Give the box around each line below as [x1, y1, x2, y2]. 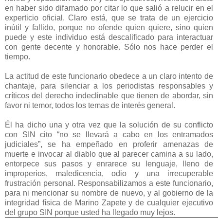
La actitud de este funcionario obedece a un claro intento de [5, 72, 213, 80]
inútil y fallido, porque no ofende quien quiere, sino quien [5, 23, 213, 32]
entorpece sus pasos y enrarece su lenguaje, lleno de [5, 159, 213, 168]
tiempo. [5, 52, 30, 61]
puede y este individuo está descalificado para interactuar [5, 33, 213, 41]
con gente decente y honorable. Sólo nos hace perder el [5, 42, 213, 51]
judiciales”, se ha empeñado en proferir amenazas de [5, 140, 213, 148]
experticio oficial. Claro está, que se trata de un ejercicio [5, 13, 213, 22]
